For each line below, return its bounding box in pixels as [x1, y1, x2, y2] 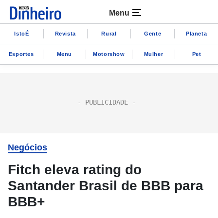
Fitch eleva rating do [8, 162, 142, 177]
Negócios [8, 143, 47, 152]
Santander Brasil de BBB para [8, 178, 203, 193]
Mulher [144, 51, 163, 57]
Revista [54, 30, 76, 36]
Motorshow [93, 51, 125, 57]
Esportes [8, 51, 34, 57]
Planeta [185, 30, 207, 36]
